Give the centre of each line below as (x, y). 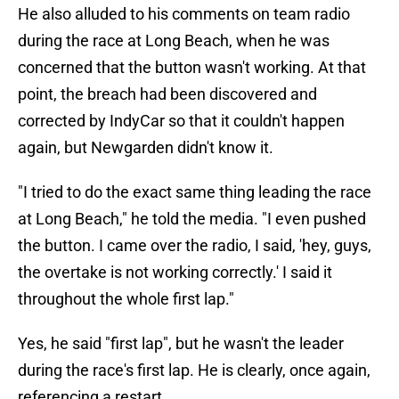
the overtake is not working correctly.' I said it (175, 273)
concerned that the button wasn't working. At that (192, 68)
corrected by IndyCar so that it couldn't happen (181, 121)
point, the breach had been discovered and (167, 94)
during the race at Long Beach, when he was (174, 41)
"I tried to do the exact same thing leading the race (195, 192)
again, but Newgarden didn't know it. (146, 148)
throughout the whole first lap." (126, 299)
